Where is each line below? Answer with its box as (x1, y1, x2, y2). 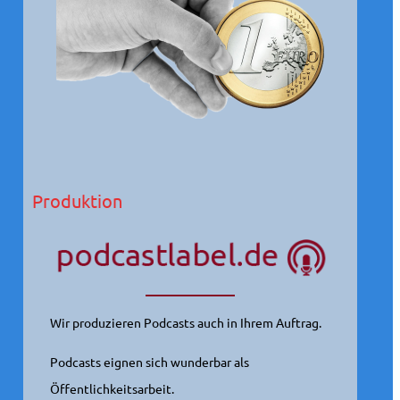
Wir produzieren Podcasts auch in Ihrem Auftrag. (49, 314, 321, 330)
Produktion (31, 189, 122, 212)
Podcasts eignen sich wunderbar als (49, 354, 249, 370)
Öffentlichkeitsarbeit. (49, 380, 174, 396)
